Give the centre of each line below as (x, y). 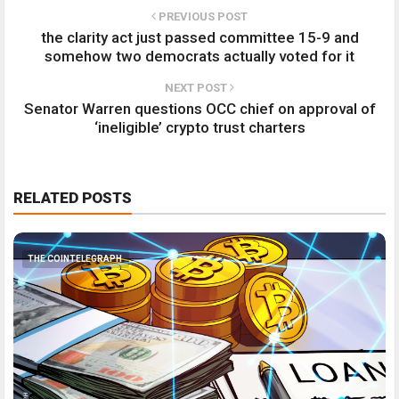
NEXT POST (197, 87)
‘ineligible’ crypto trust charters (199, 127)
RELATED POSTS (73, 197)
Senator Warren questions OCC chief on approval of (199, 108)
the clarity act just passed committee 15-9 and (199, 37)
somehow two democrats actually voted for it (199, 56)
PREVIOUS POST (202, 16)
